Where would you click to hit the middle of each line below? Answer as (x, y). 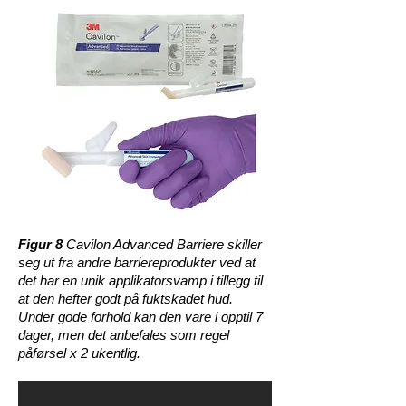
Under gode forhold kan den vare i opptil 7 (140, 317)
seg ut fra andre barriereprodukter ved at (137, 262)
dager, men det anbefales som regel (124, 335)
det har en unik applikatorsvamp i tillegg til (140, 280)
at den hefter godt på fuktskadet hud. (126, 299)
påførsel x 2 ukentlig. (79, 353)
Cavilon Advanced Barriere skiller (164, 244)
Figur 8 (42, 244)
